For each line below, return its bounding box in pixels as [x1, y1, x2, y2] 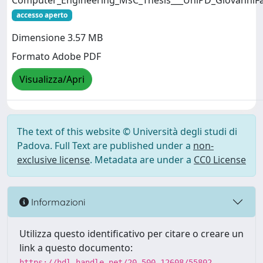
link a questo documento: [19, 241, 133, 254]
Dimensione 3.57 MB [12, 31, 103, 45]
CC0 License [194, 153, 246, 166]
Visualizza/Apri [19, 73, 85, 86]
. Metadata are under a [90, 153, 194, 166]
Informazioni [29, 195, 85, 208]
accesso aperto [16, 10, 68, 20]
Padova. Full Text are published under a [17, 139, 193, 152]
